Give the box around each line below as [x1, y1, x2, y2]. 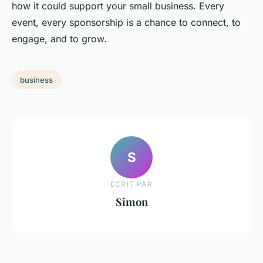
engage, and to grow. [12, 33, 107, 45]
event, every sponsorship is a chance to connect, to [12, 16, 241, 29]
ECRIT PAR [110, 179, 153, 188]
